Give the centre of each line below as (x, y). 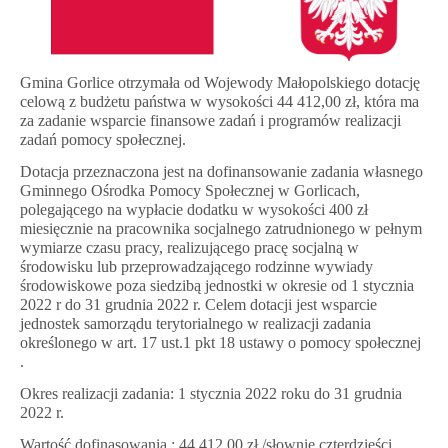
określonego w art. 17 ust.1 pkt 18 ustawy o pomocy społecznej (220, 342)
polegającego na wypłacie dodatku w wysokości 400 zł (194, 209)
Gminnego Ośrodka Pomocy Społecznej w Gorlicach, (190, 190)
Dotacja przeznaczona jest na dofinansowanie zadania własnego (221, 171)
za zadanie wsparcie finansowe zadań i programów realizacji (210, 120)
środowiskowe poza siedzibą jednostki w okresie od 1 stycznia (217, 285)
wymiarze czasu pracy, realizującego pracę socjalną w (189, 247)
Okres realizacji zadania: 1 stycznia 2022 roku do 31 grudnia (211, 393)
